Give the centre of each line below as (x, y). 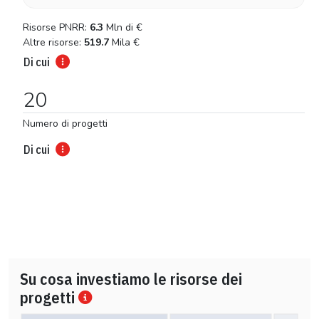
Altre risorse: (53, 42)
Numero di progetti (65, 123)
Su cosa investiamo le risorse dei (131, 278)
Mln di (120, 27)
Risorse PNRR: (56, 27)
